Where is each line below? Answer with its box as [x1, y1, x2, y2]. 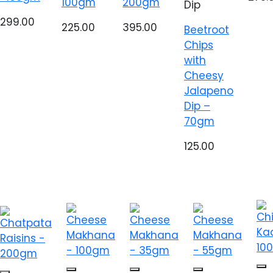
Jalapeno [183, 83, 233, 98]
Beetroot [183, 23, 229, 37]
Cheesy [183, 68, 224, 83]
